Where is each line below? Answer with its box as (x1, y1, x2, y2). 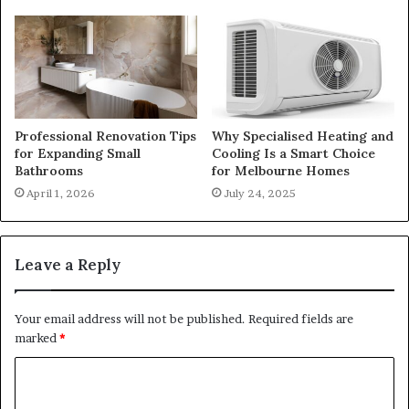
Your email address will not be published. (15, 311, 246, 327)
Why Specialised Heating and (212, 128, 393, 145)
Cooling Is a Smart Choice (212, 145, 375, 163)
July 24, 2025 (224, 186, 296, 201)
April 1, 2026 (26, 186, 95, 201)
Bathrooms (15, 163, 87, 180)
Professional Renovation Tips (15, 128, 196, 145)
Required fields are (248, 311, 353, 327)
